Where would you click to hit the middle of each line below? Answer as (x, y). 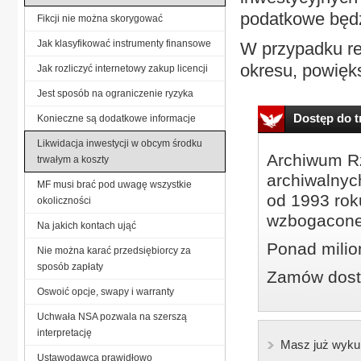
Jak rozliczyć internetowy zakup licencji (122, 68)
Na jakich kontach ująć (87, 225)
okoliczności (64, 200)
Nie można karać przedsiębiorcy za (114, 250)
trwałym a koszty (73, 159)
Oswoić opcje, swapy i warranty (106, 291)
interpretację (64, 332)
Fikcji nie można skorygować (100, 18)
